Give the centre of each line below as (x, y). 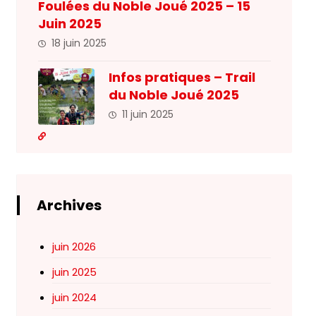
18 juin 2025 (79, 43)
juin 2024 (74, 297)
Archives (69, 205)
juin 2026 (74, 247)
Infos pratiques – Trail (182, 77)
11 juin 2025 (147, 114)
